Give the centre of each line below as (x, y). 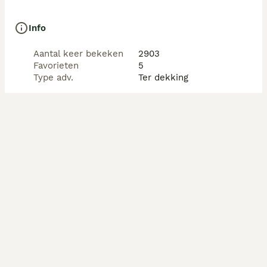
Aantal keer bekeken (78, 54)
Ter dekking (163, 77)
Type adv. (53, 77)
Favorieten (56, 66)
